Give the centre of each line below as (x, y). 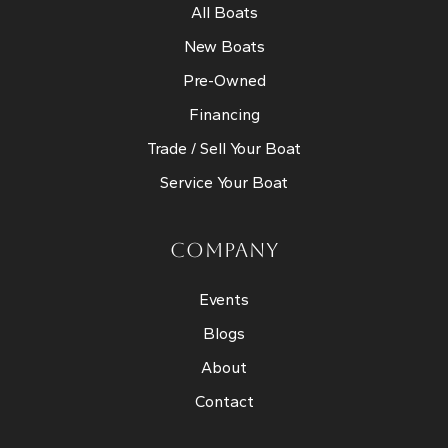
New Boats (224, 46)
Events (224, 299)
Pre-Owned (224, 80)
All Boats (224, 12)
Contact (224, 401)
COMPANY (224, 249)
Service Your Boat (224, 182)
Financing (224, 114)
